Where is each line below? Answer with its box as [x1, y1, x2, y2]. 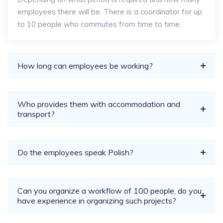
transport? [17, 109, 55, 119]
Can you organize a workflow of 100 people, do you [17, 186, 202, 196]
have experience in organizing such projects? [17, 196, 176, 206]
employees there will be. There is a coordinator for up [17, 7, 202, 16]
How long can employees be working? [17, 61, 153, 71]
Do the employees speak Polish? [17, 147, 133, 157]
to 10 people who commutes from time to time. [17, 19, 181, 29]
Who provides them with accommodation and [17, 99, 180, 109]
